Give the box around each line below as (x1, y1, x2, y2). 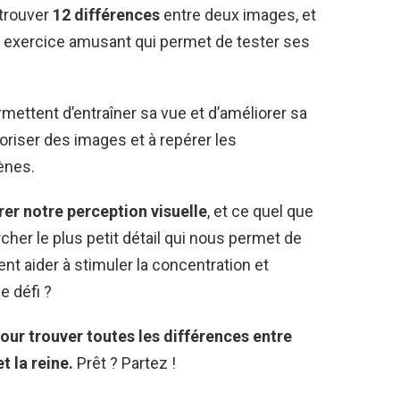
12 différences (53, 5, 160, 25)
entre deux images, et (160, 5, 316, 25)
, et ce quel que (207, 202, 313, 221)
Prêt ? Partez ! (73, 354, 176, 373)
